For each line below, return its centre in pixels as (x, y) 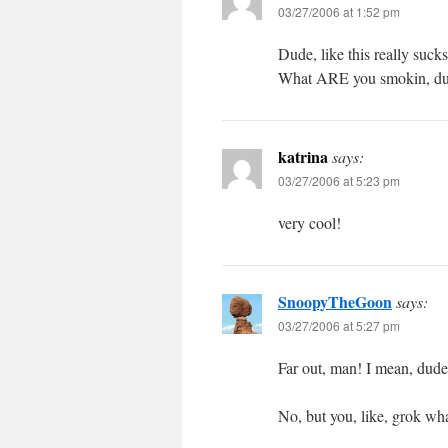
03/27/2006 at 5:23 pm (339, 180)
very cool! (309, 222)
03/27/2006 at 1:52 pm (339, 11)
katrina (303, 156)
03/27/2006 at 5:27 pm (339, 325)
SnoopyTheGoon (335, 301)
